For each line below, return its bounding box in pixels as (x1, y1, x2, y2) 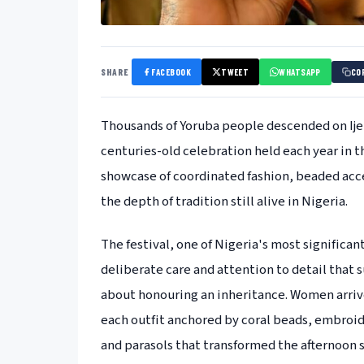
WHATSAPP (279, 66, 321, 77)
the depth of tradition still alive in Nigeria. (101, 191, 348, 211)
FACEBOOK (151, 66, 192, 77)
